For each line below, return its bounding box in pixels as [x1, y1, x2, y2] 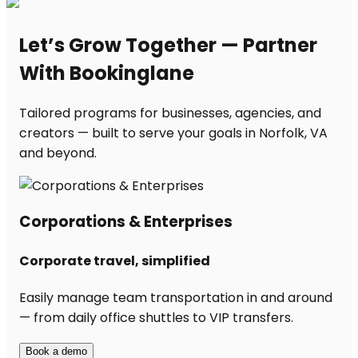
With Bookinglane [19, 59, 194, 86]
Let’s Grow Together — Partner [19, 31, 317, 58]
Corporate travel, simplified [19, 251, 210, 270]
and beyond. [19, 143, 97, 162]
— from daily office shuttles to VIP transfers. [19, 308, 293, 327]
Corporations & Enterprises [19, 211, 233, 233]
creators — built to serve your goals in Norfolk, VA [19, 123, 328, 142]
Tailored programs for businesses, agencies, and [19, 103, 321, 122]
